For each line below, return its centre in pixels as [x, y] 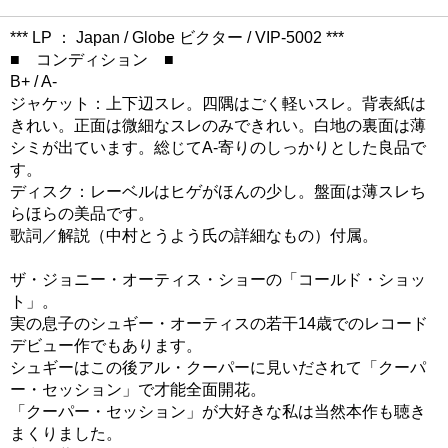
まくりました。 [66, 433]
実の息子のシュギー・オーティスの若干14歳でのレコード [219, 323]
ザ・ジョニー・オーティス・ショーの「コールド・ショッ [218, 279]
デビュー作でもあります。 [106, 345]
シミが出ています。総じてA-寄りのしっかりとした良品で [218, 147]
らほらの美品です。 [82, 213]
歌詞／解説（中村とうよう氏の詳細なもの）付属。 [194, 235]
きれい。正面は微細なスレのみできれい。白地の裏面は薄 [218, 125]
